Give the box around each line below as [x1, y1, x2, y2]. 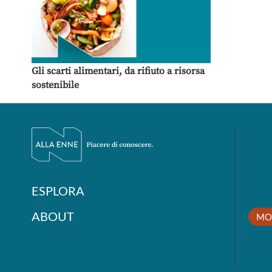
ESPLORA [32, 183, 84, 199]
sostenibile [32, 79, 79, 91]
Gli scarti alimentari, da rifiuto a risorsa [32, 65, 205, 77]
